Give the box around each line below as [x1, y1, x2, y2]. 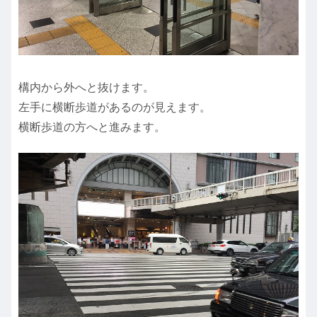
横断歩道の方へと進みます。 [18, 120, 166, 133]
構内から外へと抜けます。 [18, 81, 154, 93]
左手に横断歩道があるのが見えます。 [18, 100, 211, 113]
